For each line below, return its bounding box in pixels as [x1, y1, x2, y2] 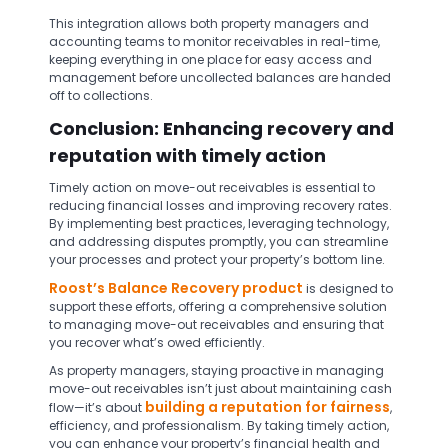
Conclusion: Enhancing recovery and [49, 116, 394, 141]
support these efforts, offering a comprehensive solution [49, 298, 387, 315]
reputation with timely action [49, 143, 326, 168]
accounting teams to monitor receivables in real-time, [49, 33, 380, 50]
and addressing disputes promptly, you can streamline [49, 233, 388, 250]
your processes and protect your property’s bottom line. [49, 251, 388, 268]
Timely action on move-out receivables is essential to [49, 179, 375, 196]
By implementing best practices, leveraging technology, [49, 215, 389, 232]
